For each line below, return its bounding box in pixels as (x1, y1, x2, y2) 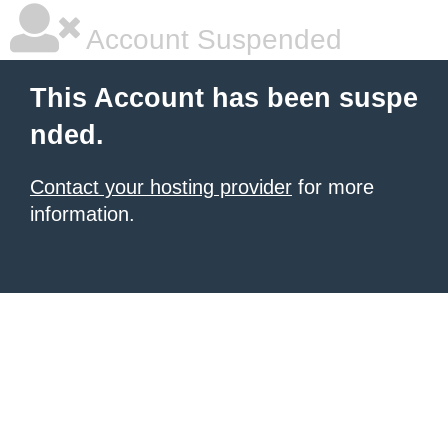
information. (30, 203, 135, 225)
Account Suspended (80, 24, 342, 55)
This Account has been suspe (30, 83, 418, 113)
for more (292, 176, 374, 198)
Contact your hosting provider (30, 176, 292, 198)
